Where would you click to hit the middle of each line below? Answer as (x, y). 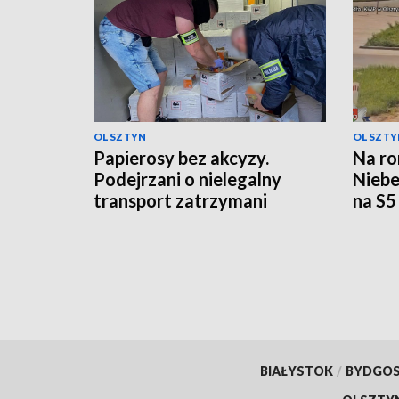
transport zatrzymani (180, 200)
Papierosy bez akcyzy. (181, 157)
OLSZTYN (120, 136)
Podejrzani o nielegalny (187, 179)
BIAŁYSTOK (296, 370)
